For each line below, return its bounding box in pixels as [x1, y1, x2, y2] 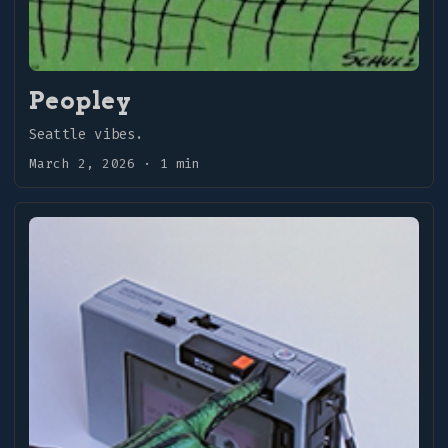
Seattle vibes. [29, 124, 144, 144]
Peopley [29, 85, 132, 115]
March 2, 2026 [29, 154, 136, 172]
